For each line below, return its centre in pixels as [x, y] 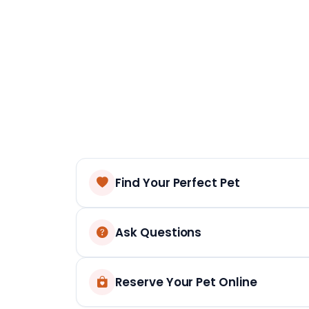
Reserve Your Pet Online [186, 282]
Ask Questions [159, 232]
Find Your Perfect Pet [178, 182]
